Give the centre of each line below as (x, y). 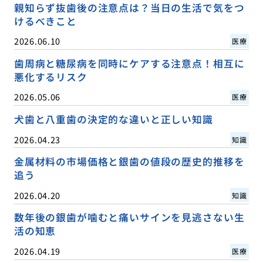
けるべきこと (45, 21)
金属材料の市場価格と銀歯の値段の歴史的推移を (129, 162)
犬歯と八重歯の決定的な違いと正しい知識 (113, 119)
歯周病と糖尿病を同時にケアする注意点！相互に (129, 64)
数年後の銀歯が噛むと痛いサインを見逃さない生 (129, 218)
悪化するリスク (50, 77)
